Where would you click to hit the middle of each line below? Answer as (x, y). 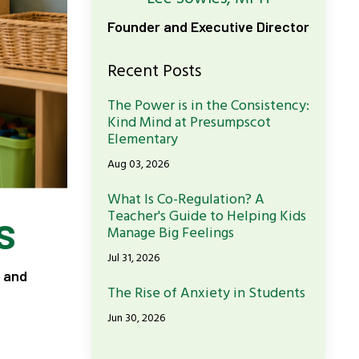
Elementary (142, 140)
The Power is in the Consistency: (208, 106)
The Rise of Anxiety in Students (206, 294)
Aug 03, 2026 (138, 165)
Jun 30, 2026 (136, 319)
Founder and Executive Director (208, 26)
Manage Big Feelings (170, 234)
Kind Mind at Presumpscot (189, 123)
